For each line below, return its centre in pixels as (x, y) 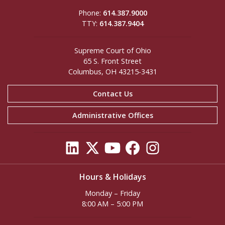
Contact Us (113, 94)
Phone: (90, 13)
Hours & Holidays (113, 177)
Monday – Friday (113, 193)
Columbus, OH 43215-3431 (113, 72)
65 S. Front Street (113, 61)
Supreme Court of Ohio (113, 51)
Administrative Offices (113, 116)
